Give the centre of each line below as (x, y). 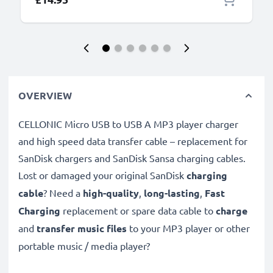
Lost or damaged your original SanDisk (102, 175)
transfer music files (82, 228)
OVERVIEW (45, 95)
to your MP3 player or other (188, 228)
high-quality (111, 193)
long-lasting (172, 193)
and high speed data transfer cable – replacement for (133, 141)
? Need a (63, 193)
